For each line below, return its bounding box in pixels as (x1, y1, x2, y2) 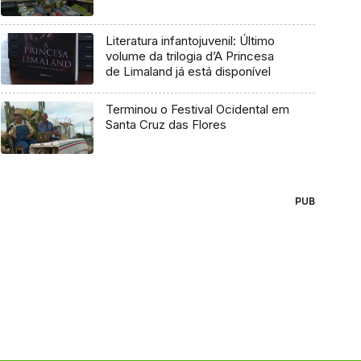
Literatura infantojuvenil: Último (105, 32, 275, 48)
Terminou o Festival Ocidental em (105, 102, 289, 118)
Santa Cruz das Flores (105, 117, 226, 133)
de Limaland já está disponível (105, 63, 271, 79)
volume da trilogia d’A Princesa (105, 48, 274, 64)
